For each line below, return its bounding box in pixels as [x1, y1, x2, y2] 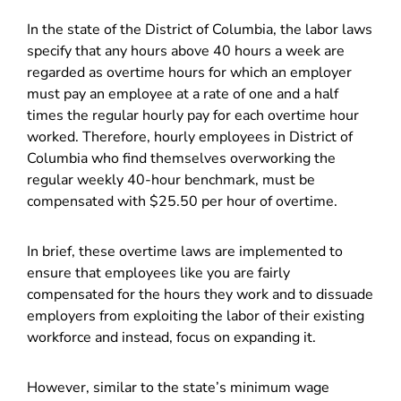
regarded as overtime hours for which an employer [27, 63, 352, 82]
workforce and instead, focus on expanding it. [27, 328, 316, 347]
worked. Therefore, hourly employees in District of [27, 127, 353, 147]
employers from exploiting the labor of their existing [27, 306, 364, 326]
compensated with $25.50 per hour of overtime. [27, 192, 337, 211]
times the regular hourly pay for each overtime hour [27, 106, 359, 125]
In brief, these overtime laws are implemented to [27, 242, 343, 261]
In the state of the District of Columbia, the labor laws [27, 20, 372, 39]
